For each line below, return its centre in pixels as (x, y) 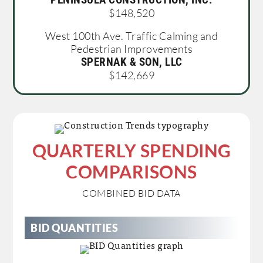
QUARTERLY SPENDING (131, 151)
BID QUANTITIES (75, 228)
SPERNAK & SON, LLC (131, 62)
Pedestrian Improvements (131, 49)
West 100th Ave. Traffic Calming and (131, 36)
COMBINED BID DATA (131, 193)
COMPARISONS (131, 172)
